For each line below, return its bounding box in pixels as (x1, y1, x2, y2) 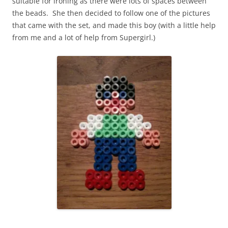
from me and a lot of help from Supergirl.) (12, 33, 155, 43)
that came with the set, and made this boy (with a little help (12, 20, 216, 31)
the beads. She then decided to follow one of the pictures (12, 8, 210, 18)
